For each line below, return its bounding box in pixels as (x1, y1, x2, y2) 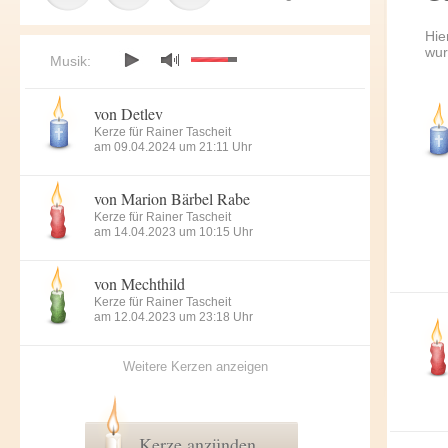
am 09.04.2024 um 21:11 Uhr (94, 140, 252, 154)
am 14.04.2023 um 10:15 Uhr (94, 225, 253, 239)
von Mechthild (94, 273, 185, 294)
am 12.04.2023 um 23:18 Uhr (94, 310, 253, 324)
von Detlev (94, 103, 163, 124)
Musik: (50, 53, 91, 69)
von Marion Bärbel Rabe (94, 188, 250, 209)
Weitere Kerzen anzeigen (122, 359, 268, 374)
